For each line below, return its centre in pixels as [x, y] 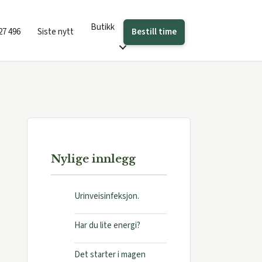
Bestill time [154, 32]
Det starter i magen [110, 255]
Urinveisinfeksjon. [106, 196]
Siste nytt [56, 32]
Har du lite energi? [107, 225]
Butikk [103, 27]
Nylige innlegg [93, 159]
